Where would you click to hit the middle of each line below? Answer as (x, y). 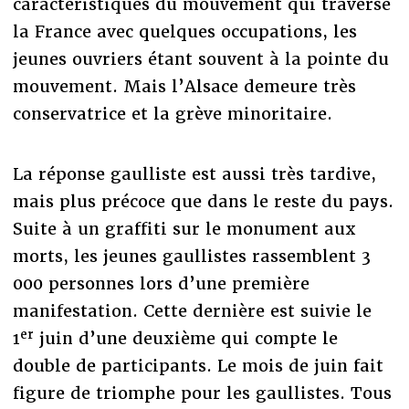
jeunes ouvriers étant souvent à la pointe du (200, 59)
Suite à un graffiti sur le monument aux (184, 229)
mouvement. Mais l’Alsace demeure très (184, 87)
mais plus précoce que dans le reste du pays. (203, 202)
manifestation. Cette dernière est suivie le (192, 311)
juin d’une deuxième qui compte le (185, 339)
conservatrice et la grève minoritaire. (172, 114)
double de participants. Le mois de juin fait (198, 366)
